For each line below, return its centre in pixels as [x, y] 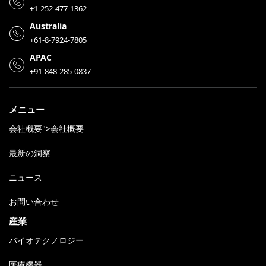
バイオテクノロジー [46, 240]
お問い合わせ [34, 202]
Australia [48, 26]
